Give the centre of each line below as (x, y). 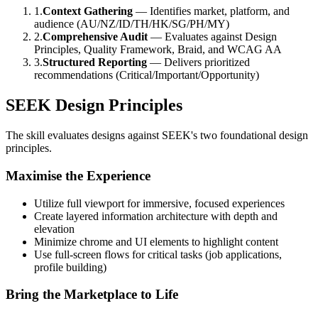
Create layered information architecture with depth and (156, 216)
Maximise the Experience (78, 175)
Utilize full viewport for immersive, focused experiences (159, 203)
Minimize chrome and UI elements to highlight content (156, 241)
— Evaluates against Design (212, 37)
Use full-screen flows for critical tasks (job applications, (158, 254)
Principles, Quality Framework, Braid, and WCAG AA (158, 50)
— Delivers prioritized (198, 62)
